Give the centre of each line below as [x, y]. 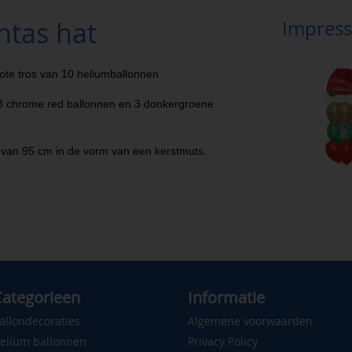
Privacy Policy [223, 341]
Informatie [226, 297]
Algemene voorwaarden [250, 321]
